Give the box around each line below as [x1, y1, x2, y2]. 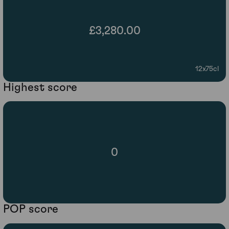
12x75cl [195, 65, 219, 73]
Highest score [3, 81, 77, 93]
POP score [3, 203, 58, 215]
